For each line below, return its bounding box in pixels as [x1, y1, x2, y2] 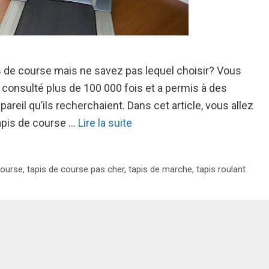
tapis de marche [128, 164, 193, 175]
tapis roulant [196, 164, 246, 175]
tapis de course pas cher [27, 164, 125, 175]
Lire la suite [78, 116, 132, 129]
